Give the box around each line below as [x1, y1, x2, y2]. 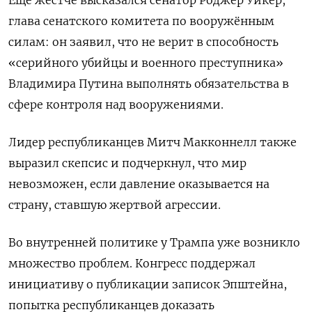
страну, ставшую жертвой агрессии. [8, 198, 221, 212]
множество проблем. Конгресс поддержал [8, 256, 256, 271]
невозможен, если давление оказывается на [8, 177, 270, 192]
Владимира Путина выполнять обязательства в [8, 77, 289, 91]
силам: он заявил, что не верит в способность [8, 35, 279, 49]
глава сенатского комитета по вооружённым [8, 14, 274, 29]
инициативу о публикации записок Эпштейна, [8, 277, 287, 292]
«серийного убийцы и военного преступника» [8, 56, 283, 70]
